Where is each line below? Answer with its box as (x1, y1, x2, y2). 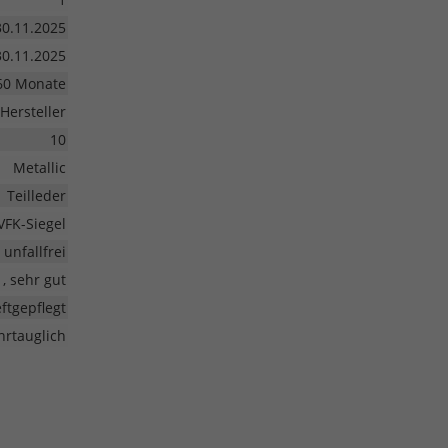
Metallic (12, 158, 66, 178)
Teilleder (6, 186, 66, 206)
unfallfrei (3, 242, 66, 262)
